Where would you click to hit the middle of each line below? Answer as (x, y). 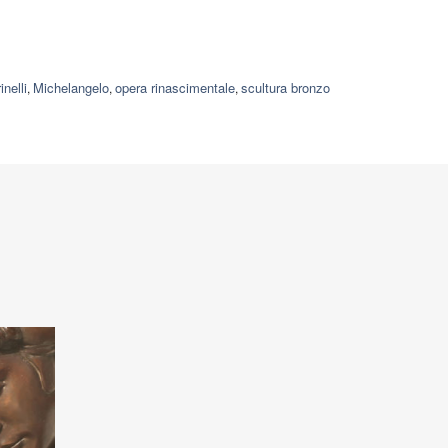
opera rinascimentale (174, 88)
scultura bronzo (285, 88)
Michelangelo (70, 88)
